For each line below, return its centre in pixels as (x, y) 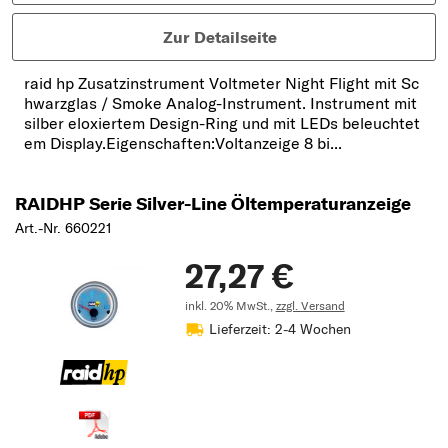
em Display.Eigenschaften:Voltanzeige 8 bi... (183, 143)
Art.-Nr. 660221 (63, 228)
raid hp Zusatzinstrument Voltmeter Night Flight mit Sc (221, 83)
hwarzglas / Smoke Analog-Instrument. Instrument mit (220, 103)
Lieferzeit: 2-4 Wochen (279, 329)
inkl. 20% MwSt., (230, 306)
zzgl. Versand (310, 306)
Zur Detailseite (220, 37)
